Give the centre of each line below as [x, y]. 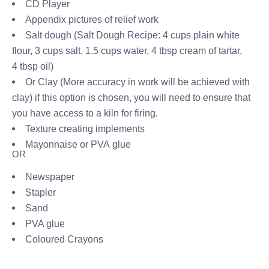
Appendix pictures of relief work [92, 20]
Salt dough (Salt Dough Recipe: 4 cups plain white [133, 35]
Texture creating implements [85, 129]
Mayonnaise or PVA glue [78, 144]
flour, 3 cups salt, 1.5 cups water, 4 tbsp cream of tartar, [127, 51]
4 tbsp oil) [33, 66]
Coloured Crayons [65, 239]
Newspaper [50, 176]
